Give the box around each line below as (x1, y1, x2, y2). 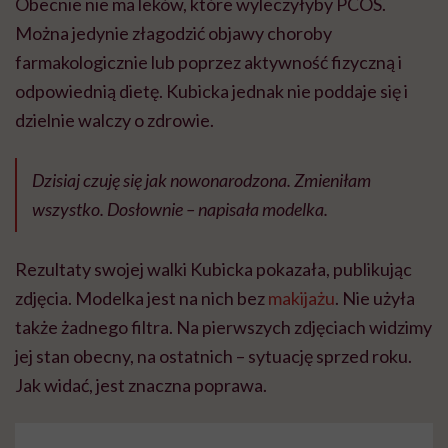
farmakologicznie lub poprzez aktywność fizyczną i (15, 51, 402, 73)
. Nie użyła (335, 287, 415, 309)
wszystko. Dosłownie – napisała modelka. (32, 198, 328, 220)
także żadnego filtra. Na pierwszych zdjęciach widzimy (15, 316, 432, 338)
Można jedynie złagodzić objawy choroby (15, 22, 332, 44)
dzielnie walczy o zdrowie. (15, 109, 214, 131)
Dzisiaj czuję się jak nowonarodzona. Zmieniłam (32, 169, 371, 191)
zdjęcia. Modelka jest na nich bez (15, 287, 268, 309)
